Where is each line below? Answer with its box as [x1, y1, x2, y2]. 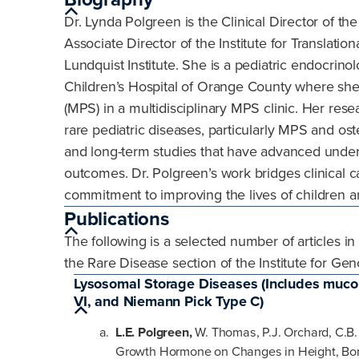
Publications [64, 204, 169, 233]
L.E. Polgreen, [115, 323, 196, 342]
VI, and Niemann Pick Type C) [74, 291, 264, 312]
